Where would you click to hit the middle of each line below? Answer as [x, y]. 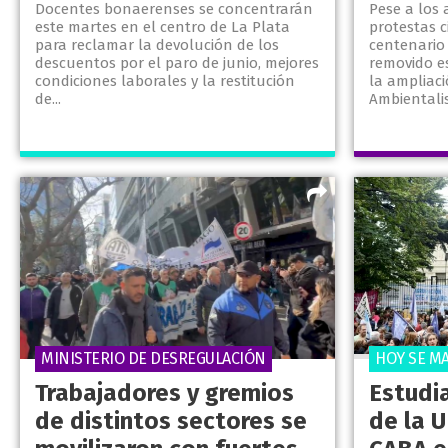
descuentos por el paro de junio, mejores [177, 63]
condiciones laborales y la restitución [165, 81]
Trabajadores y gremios [164, 393]
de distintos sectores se [171, 421]
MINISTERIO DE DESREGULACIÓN [153, 359]
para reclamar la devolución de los [157, 45]
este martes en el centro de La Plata [162, 27]
